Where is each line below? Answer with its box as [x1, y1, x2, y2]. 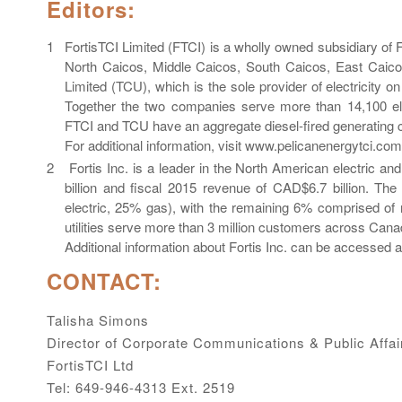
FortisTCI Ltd [47, 354, 134, 374]
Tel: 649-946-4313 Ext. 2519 [47, 377, 235, 397]
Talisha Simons [47, 310, 149, 329]
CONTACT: [47, 265, 176, 296]
